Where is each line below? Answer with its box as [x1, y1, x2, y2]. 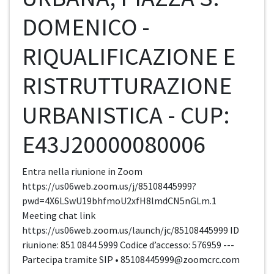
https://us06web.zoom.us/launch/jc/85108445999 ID [22, 224, 239, 237]
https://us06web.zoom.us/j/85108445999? [22, 180, 196, 193]
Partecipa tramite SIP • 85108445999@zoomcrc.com [22, 253, 240, 266]
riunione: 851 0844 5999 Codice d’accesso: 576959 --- [22, 239, 234, 251]
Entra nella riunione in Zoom [22, 165, 143, 178]
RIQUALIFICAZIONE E [22, 41, 235, 72]
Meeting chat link [22, 209, 95, 222]
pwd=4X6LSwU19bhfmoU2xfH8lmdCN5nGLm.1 [22, 194, 217, 207]
